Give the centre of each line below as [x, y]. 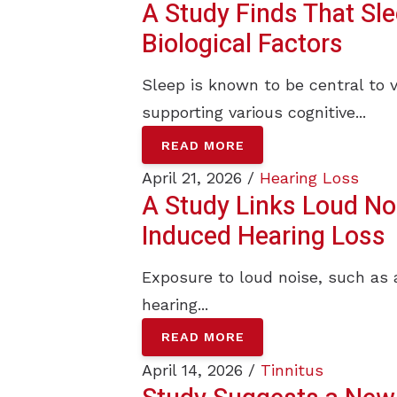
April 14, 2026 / [201, 370]
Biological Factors [242, 45]
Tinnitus [292, 370]
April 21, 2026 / [201, 177]
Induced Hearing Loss [264, 236]
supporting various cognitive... [254, 113]
